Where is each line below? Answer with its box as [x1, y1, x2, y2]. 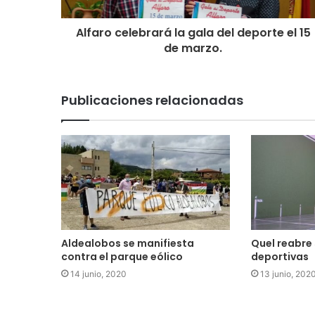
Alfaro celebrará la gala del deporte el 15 [75, 24, 311, 41]
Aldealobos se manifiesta [61, 236, 194, 251]
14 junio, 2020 [70, 269, 127, 280]
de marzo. [164, 39, 222, 56]
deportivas [250, 250, 309, 264]
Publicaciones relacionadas [61, 91, 243, 109]
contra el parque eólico [61, 250, 183, 264]
